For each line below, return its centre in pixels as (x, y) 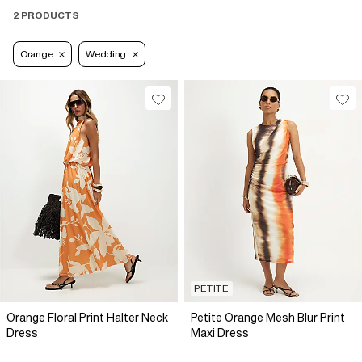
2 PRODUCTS (46, 16)
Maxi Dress (220, 333)
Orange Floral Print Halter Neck (87, 318)
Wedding (106, 55)
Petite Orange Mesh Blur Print (268, 318)
